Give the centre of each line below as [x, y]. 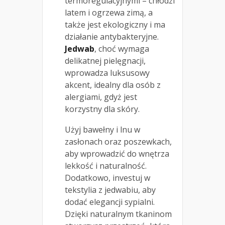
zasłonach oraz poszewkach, [118, 141]
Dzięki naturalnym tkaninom [118, 214]
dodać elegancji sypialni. [110, 202]
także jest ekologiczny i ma [115, 24]
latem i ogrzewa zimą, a [109, 12]
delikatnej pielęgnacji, [105, 61]
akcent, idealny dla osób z [113, 85]
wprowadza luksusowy [107, 73]
